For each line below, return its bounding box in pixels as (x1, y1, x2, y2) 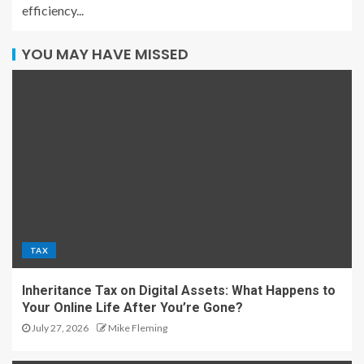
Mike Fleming (108, 322, 167, 334)
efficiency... (22, 2, 84, 18)
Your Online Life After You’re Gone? (22, 300, 243, 315)
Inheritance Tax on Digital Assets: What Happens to (22, 283, 336, 298)
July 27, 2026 (30, 322, 89, 334)
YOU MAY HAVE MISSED (22, 44, 188, 64)
